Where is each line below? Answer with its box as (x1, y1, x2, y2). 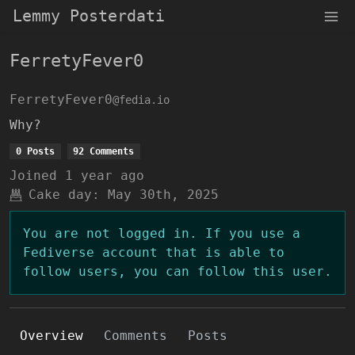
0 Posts (15, 146, 55, 157)
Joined (10, 168, 57, 183)
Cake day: (29, 187, 100, 202)
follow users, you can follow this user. (23, 264, 332, 279)
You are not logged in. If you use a (23, 226, 300, 241)
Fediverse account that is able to (23, 245, 284, 260)
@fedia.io (113, 94, 170, 106)
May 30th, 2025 (108, 187, 219, 202)
